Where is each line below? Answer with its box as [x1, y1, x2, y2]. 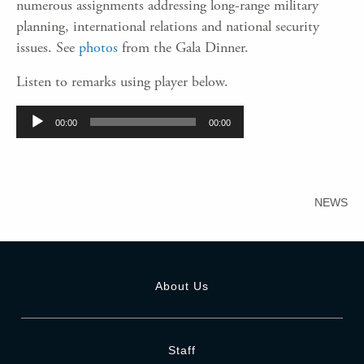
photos [79, 37, 118, 57]
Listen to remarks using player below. [16, 71, 228, 91]
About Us [154, 279, 210, 292]
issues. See [16, 37, 79, 57]
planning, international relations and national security [16, 16, 319, 36]
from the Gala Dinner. [118, 37, 249, 57]
